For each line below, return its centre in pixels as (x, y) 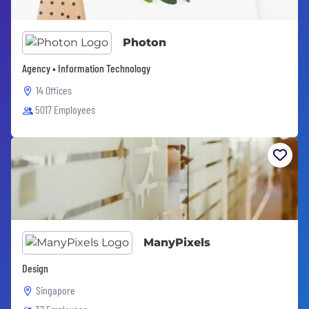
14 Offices (54, 90)
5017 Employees (65, 109)
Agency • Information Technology (86, 68)
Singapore (56, 290)
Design (35, 268)
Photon (144, 42)
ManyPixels (177, 242)
